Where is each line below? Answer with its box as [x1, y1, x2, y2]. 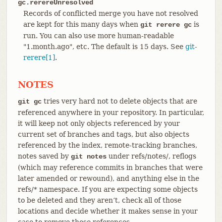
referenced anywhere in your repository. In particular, [17, 108, 204, 116]
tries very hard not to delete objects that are [41, 97, 197, 105]
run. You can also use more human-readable [23, 31, 174, 40]
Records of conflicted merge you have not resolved [23, 9, 198, 17]
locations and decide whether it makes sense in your [17, 207, 198, 215]
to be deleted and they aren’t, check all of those [17, 196, 181, 204]
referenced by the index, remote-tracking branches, [17, 141, 197, 149]
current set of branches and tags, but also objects [17, 130, 189, 138]
